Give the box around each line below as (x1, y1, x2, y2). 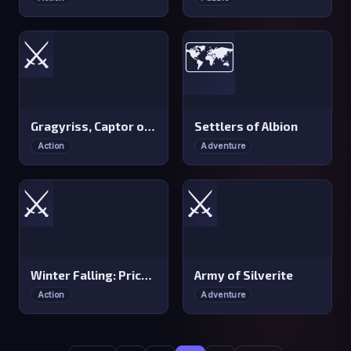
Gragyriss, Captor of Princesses (144, 119, 156, 134)
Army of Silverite (194, 267, 294, 282)
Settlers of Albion (194, 119, 299, 134)
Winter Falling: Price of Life (141, 267, 153, 282)
